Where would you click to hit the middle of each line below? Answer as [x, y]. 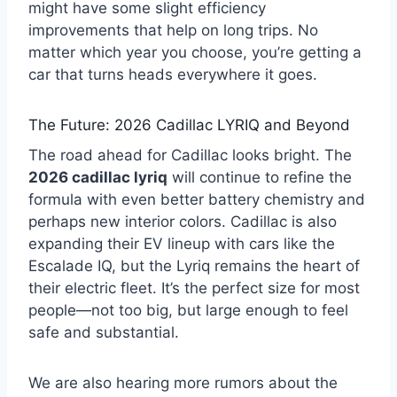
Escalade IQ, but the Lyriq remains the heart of [194, 265]
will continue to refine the [260, 177]
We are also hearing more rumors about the [183, 382]
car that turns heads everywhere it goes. [173, 75]
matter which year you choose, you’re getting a [195, 53]
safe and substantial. [104, 332]
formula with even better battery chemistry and [197, 199]
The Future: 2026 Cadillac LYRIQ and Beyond [189, 125]
